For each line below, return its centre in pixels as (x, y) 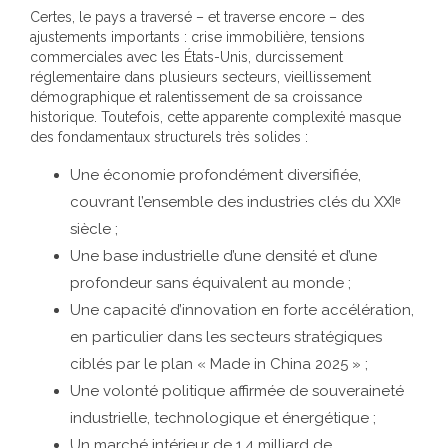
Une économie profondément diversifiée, (215, 175)
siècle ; (94, 229)
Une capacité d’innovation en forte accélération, (242, 310)
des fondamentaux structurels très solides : (169, 137)
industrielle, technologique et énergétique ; (223, 418)
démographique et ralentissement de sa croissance (196, 97)
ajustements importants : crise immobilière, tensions (197, 37)
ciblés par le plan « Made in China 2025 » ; (219, 364)
